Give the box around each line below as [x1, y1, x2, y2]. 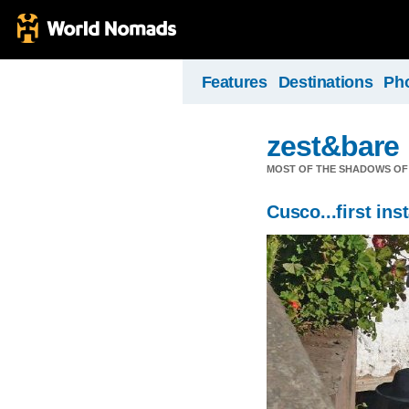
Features [201, 73, 267, 91]
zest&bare [267, 130, 400, 163]
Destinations [278, 73, 373, 91]
